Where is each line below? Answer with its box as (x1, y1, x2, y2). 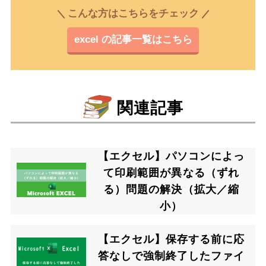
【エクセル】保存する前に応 (97, 233, 245, 245)
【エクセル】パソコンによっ (97, 150, 245, 162)
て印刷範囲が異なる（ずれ (103, 166, 239, 179)
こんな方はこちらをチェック (67, 8, 199, 20)
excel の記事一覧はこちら (74, 34, 192, 46)
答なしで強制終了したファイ (97, 249, 245, 262)
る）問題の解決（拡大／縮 (103, 183, 239, 195)
